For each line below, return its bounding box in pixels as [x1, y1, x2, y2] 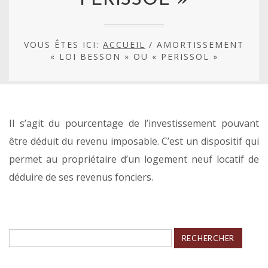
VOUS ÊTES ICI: [24, 39, 103, 51]
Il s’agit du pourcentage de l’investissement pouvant [9, 116, 259, 130]
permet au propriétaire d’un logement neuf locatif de [9, 152, 259, 166]
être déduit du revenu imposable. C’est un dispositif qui [9, 134, 259, 148]
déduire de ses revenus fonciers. [9, 170, 153, 184]
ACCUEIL [103, 39, 145, 51]
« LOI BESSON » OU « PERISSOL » [50, 51, 218, 63]
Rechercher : [8, 226, 67, 240]
